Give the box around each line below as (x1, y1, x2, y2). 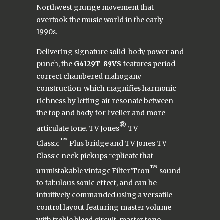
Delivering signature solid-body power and (36, 47, 184, 56)
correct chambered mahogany (36, 72, 141, 81)
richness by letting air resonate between (36, 96, 173, 106)
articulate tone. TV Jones (36, 124, 119, 133)
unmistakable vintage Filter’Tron (36, 166, 150, 175)
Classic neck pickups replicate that (36, 151, 153, 160)
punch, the (36, 59, 72, 69)
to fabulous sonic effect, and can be (36, 178, 157, 188)
